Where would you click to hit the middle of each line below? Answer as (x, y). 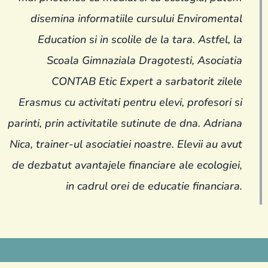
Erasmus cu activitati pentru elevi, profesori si (130, 103)
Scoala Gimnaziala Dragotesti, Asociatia (144, 61)
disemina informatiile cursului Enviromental (136, 19)
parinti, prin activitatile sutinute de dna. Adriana (125, 124)
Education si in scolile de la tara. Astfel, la (140, 40)
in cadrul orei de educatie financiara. (154, 186)
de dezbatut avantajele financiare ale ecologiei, (127, 165)
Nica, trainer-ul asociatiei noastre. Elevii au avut (126, 144)
